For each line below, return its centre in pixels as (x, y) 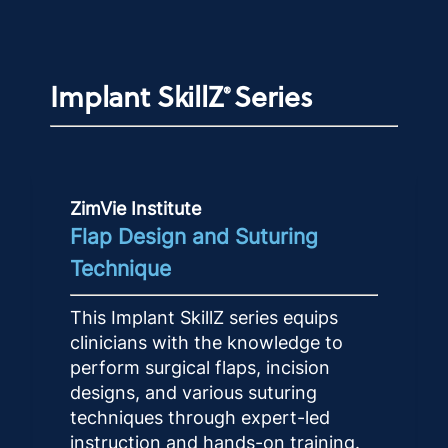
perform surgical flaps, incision (200, 368)
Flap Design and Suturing (194, 237)
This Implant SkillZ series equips (204, 318)
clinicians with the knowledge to (206, 343)
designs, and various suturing (193, 393)
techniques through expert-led (200, 418)
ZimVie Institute (135, 209)
